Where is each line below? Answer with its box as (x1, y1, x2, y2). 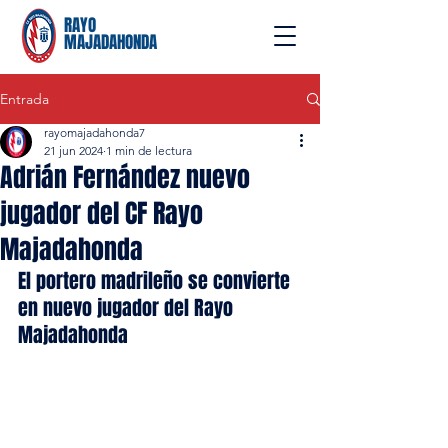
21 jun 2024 (44, 143, 103, 158)
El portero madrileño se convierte (18, 266, 295, 296)
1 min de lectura (106, 143, 192, 158)
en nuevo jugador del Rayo (18, 293, 238, 323)
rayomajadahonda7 (44, 125, 145, 140)
